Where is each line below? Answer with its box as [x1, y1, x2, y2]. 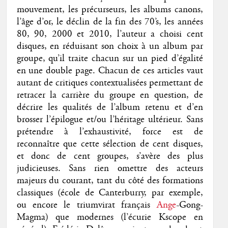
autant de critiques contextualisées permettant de [16, 76, 203, 89]
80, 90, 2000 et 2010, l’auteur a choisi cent [16, 27, 203, 40]
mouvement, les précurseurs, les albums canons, [16, 3, 203, 16]
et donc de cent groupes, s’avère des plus [16, 150, 203, 162]
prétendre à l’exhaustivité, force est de [16, 125, 203, 138]
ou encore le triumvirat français [16, 198, 157, 211]
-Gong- [176, 198, 203, 211]
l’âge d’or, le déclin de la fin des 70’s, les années [16, 15, 203, 28]
